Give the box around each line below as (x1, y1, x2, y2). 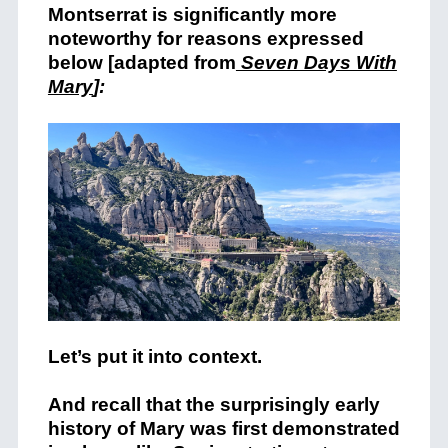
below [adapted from (47, 52, 236, 73)
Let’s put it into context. (47, 346, 262, 368)
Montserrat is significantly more (47, 4, 337, 25)
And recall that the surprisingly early (47, 394, 380, 416)
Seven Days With (235, 52, 397, 73)
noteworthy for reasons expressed (47, 28, 364, 49)
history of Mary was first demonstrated (47, 418, 400, 440)
